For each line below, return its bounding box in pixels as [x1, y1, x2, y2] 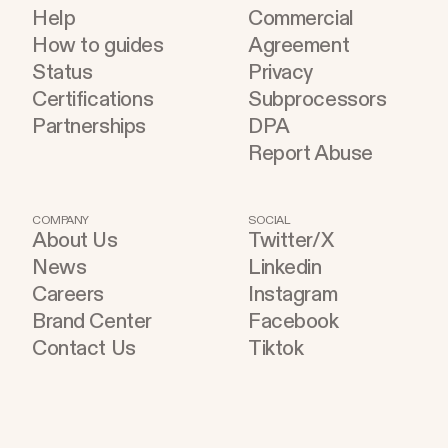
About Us [32, 227, 118, 255]
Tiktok [248, 335, 304, 363]
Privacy [248, 59, 314, 87]
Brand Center [32, 308, 152, 336]
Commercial [248, 5, 354, 33]
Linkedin [248, 254, 322, 282]
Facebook [248, 308, 339, 336]
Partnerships [32, 113, 146, 141]
